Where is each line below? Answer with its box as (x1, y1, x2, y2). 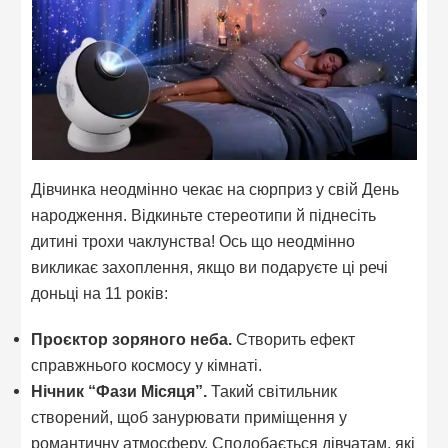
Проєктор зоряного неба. (31, 329, 233, 348)
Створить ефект (232, 329, 356, 348)
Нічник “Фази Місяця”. (31, 381, 208, 400)
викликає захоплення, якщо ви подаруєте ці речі (31, 258, 389, 277)
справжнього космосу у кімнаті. (31, 355, 263, 374)
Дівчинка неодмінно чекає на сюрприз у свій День (31, 180, 400, 199)
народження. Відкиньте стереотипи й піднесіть (31, 206, 377, 225)
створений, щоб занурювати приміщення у (31, 407, 348, 426)
